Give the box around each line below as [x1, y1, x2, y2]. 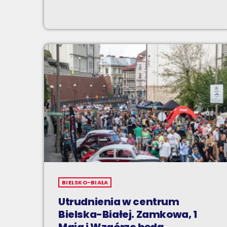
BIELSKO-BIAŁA [62, 178, 108, 187]
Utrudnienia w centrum [58, 195, 179, 209]
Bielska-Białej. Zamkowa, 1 [58, 207, 197, 222]
